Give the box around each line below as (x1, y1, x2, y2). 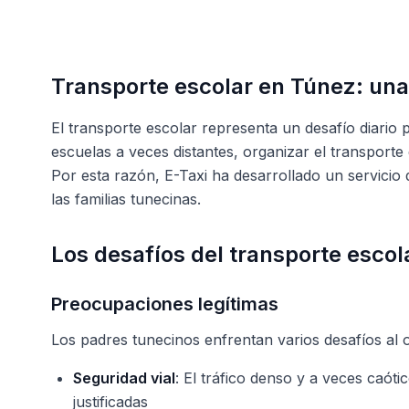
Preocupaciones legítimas (51, 293, 278, 315)
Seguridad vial (73, 369, 175, 387)
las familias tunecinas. (51, 190, 201, 208)
